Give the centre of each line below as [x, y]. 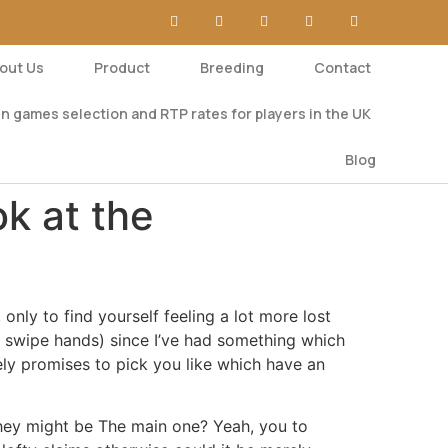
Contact [342, 67]
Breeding [231, 67]
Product [121, 67]
